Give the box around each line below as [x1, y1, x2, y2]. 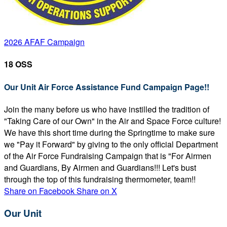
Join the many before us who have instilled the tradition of [4, 103, 209, 115]
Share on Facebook [4, 184, 74, 197]
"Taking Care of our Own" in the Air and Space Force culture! [4, 115, 221, 127]
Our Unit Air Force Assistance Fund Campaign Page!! [4, 81, 209, 93]
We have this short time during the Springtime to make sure [4, 126, 215, 138]
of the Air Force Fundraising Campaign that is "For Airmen [4, 149, 211, 162]
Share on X [77, 184, 117, 197]
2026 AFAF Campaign [4, 36, 85, 48]
